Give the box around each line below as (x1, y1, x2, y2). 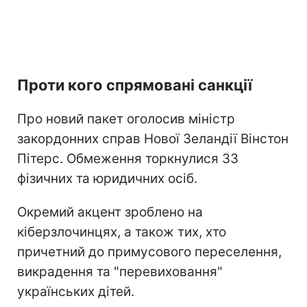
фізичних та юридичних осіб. (17, 170, 197, 186)
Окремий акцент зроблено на (17, 204, 203, 220)
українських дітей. (17, 283, 134, 299)
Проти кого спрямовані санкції (17, 75, 252, 94)
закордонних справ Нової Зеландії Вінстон (17, 130, 288, 147)
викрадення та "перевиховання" (17, 263, 223, 280)
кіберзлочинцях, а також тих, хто (17, 223, 226, 240)
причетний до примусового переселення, (17, 243, 282, 260)
